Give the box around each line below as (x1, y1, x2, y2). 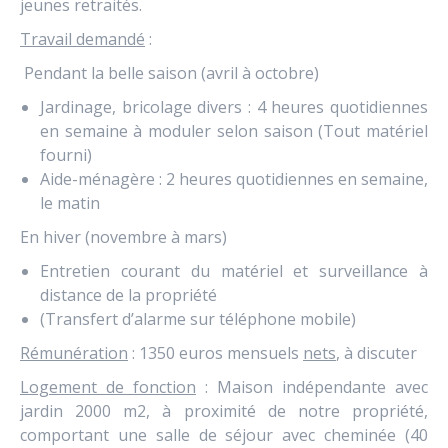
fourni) (40, 144, 92, 166)
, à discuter (336, 342, 417, 364)
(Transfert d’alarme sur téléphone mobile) (40, 308, 356, 330)
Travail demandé (20, 28, 145, 50)
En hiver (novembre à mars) (20, 226, 227, 248)
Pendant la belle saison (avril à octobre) (20, 62, 319, 84)
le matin (40, 192, 100, 214)
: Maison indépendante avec (196, 376, 428, 398)
